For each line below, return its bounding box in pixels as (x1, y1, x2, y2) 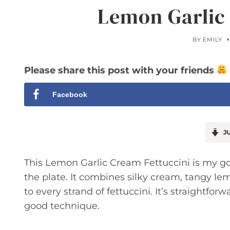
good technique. (24, 200, 100, 212)
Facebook (52, 90, 87, 99)
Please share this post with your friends (24, 64, 217, 76)
